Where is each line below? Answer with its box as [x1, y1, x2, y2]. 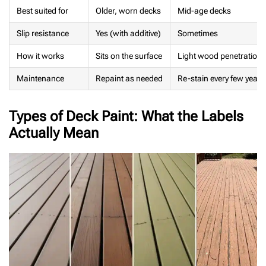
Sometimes [178, 28, 218, 39]
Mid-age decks [178, 6, 231, 17]
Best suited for [17, 6, 68, 17]
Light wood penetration [178, 51, 262, 62]
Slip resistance [17, 28, 69, 39]
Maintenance [17, 74, 64, 84]
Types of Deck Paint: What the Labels [9, 108, 243, 125]
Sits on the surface [96, 51, 162, 62]
